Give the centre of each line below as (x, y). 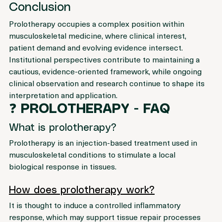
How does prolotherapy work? (82, 203)
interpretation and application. (63, 107)
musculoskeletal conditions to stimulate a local (93, 167)
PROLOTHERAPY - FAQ (95, 122)
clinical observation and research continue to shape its (108, 95)
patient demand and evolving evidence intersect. (96, 60)
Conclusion (40, 20)
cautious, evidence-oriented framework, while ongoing (106, 83)
